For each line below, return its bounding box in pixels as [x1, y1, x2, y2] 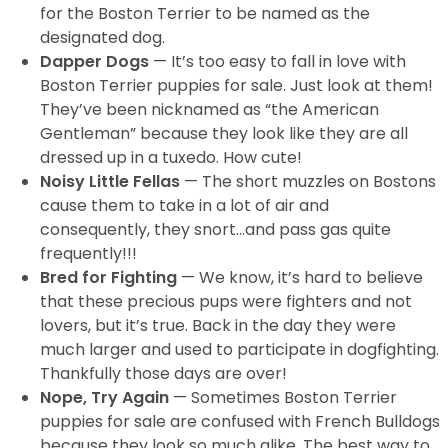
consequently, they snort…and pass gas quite [40, 218, 391, 241]
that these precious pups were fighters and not [40, 290, 412, 313]
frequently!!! [40, 242, 137, 265]
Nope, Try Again [40, 386, 169, 409]
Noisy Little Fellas [40, 170, 184, 193]
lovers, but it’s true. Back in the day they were [40, 314, 396, 337]
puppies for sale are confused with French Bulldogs [40, 410, 440, 433]
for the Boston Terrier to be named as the [40, 2, 370, 25]
